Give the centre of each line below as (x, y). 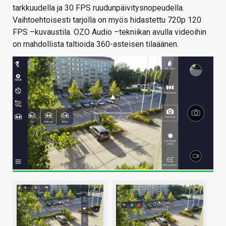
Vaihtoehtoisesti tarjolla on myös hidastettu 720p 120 (107, 20)
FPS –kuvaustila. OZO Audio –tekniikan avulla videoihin (109, 32)
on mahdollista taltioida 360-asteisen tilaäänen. (96, 44)
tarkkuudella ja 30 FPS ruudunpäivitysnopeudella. (98, 8)
